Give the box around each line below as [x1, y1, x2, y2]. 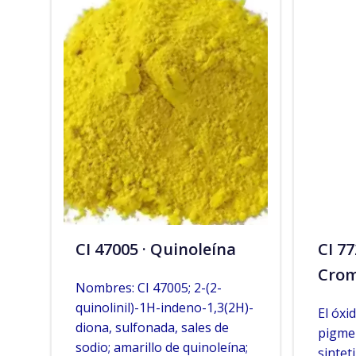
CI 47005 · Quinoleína [75, 238, 236, 260]
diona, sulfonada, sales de [75, 319, 229, 336]
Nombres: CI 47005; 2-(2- [75, 279, 222, 296]
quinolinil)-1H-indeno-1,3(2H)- [75, 299, 253, 316]
